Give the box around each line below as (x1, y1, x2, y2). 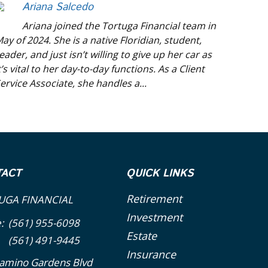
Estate (126, 229, 157, 243)
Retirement (126, 191, 182, 206)
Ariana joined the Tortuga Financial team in (22, 19, 216, 33)
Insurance (126, 247, 176, 262)
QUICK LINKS (126, 166, 194, 182)
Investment (126, 210, 183, 225)
